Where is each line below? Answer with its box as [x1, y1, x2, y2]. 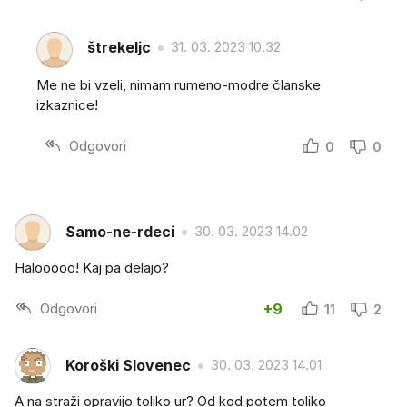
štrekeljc [87, 38, 151, 57]
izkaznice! [36, 95, 98, 114]
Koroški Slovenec [65, 356, 191, 375]
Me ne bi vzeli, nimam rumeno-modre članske [36, 75, 321, 94]
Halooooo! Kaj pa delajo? [15, 258, 169, 276]
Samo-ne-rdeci [65, 223, 174, 242]
